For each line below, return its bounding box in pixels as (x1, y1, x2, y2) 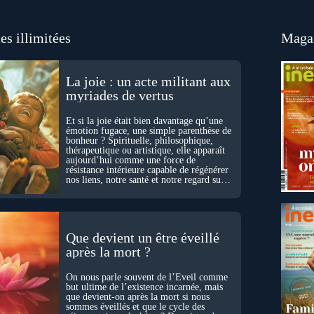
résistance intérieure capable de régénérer (65, 164, 228, 175)
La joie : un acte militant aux (65, 73, 231, 89)
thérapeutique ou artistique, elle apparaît (65, 144, 225, 156)
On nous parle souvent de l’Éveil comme (65, 271, 228, 282)
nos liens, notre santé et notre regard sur (65, 174, 224, 185)
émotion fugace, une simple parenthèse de (65, 125, 231, 136)
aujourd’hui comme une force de (65, 154, 196, 165)
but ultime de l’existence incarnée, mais (65, 281, 223, 292)
